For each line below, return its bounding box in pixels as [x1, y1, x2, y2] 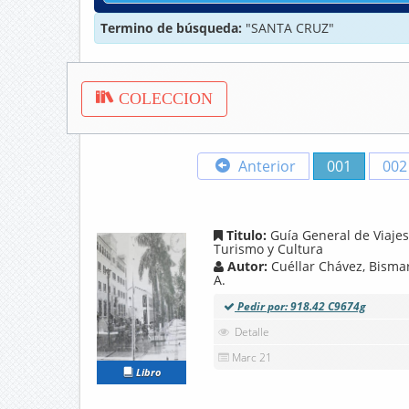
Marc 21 [232, 350, 272, 366]
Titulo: [223, 226, 270, 245]
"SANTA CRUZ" [246, 19, 334, 37]
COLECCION [114, 89, 213, 109]
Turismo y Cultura [214, 240, 323, 258]
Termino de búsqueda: [100, 19, 246, 37]
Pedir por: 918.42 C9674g [235, 299, 366, 315]
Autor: [224, 257, 271, 276]
